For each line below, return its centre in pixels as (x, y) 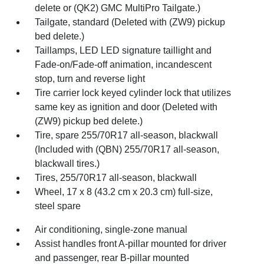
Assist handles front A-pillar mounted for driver (131, 243)
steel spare (58, 206)
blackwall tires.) (67, 163)
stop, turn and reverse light (90, 78)
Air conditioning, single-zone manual (111, 229)
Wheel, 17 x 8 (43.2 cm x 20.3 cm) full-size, (124, 192)
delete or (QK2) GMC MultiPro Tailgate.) (118, 8)
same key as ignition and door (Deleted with (126, 107)
